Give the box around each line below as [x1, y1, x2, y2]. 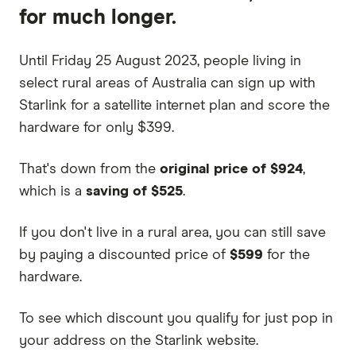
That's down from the [19, 161, 160, 176]
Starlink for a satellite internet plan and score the [19, 98, 330, 113]
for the [263, 247, 310, 262]
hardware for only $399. [19, 120, 174, 135]
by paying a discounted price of [19, 247, 230, 262]
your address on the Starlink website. [19, 333, 258, 348]
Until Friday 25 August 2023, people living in [19, 53, 301, 68]
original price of [160, 161, 266, 176]
